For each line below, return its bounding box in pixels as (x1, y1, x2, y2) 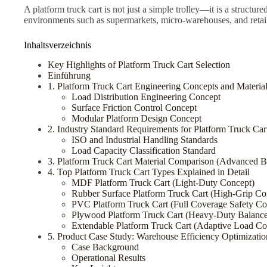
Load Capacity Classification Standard (72, 145, 216, 156)
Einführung (48, 70, 91, 80)
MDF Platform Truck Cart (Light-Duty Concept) (72, 177, 254, 188)
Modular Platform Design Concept (72, 113, 201, 123)
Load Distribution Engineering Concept (72, 91, 221, 102)
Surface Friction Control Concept (72, 102, 197, 113)
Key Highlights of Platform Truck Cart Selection (48, 59, 230, 70)
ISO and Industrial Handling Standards (72, 134, 218, 145)
